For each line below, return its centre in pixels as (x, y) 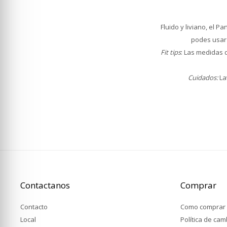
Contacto (34, 207)
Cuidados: (203, 78)
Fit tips (171, 52)
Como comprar (203, 207)
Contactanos (45, 185)
